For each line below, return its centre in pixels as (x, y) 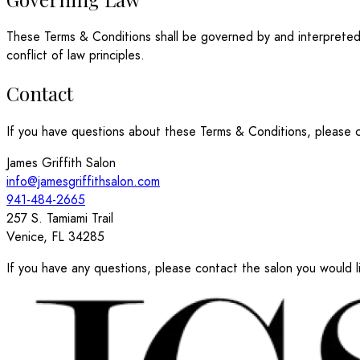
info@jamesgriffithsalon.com (83, 182)
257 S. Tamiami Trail (60, 219)
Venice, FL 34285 (55, 237)
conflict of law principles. (76, 55)
